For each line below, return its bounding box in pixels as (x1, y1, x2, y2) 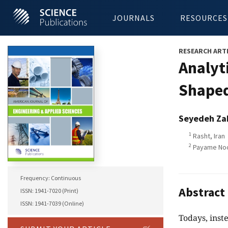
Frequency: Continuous (20, 174, 81, 182)
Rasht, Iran (191, 131, 225, 140)
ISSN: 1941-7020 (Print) (20, 187, 78, 195)
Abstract (179, 184, 225, 201)
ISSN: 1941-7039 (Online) (20, 199, 84, 208)
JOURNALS (112, 13, 155, 23)
